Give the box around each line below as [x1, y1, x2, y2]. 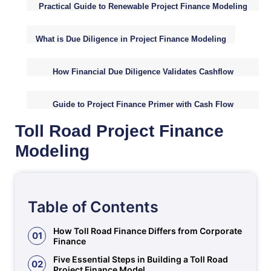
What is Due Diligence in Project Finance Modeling [36, 34, 226, 44]
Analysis [126, 109, 159, 119]
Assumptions [118, 77, 168, 86]
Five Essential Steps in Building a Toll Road [53, 254, 228, 264]
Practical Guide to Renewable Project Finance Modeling [38, 2, 247, 11]
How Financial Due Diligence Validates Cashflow [52, 67, 233, 76]
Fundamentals [116, 11, 169, 21]
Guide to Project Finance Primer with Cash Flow [52, 100, 233, 109]
